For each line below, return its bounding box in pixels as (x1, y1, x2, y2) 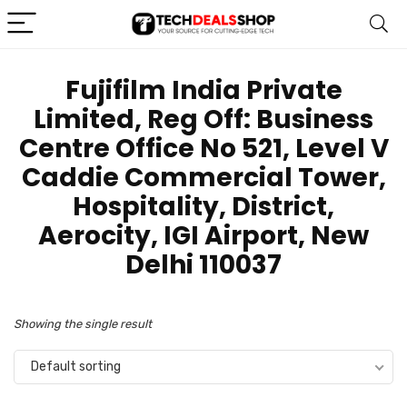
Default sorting (31, 359, 121, 374)
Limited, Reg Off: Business (34, 102, 373, 137)
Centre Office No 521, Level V (18, 131, 389, 166)
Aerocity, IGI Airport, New (38, 218, 369, 253)
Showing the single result (14, 317, 152, 331)
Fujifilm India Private (65, 73, 342, 108)
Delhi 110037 (125, 247, 282, 283)
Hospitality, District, (73, 189, 334, 224)
